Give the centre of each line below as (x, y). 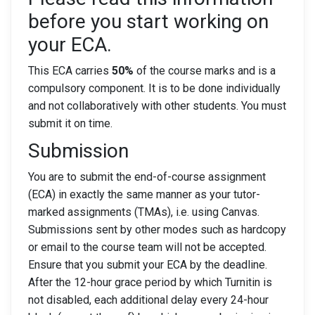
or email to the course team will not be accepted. (147, 247)
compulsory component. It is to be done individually (154, 88)
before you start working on (148, 21)
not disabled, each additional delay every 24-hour (148, 300)
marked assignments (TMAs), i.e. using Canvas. (144, 212)
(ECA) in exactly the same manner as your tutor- (144, 194)
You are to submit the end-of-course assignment (147, 177)
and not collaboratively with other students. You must (157, 106)
